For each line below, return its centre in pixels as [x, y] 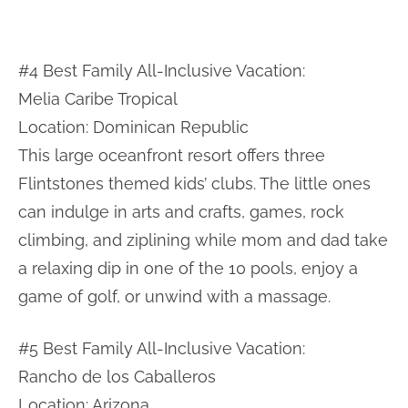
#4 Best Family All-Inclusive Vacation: [162, 70]
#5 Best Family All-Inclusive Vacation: [162, 348]
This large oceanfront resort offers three [172, 155]
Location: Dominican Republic [133, 127]
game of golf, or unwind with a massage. [174, 296]
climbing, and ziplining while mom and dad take [203, 240]
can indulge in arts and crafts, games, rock [181, 211]
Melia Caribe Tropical [98, 98]
